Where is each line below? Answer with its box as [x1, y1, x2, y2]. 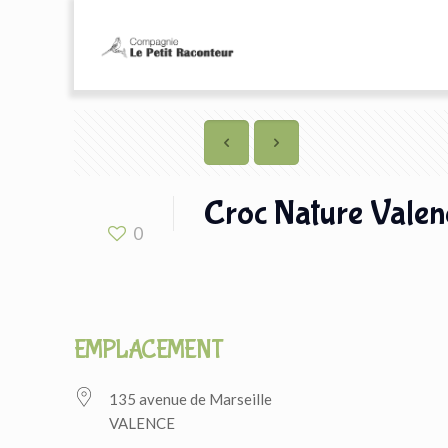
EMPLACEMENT [74, 336, 224, 365]
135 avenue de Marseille [109, 390, 273, 408]
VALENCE [109, 414, 176, 432]
